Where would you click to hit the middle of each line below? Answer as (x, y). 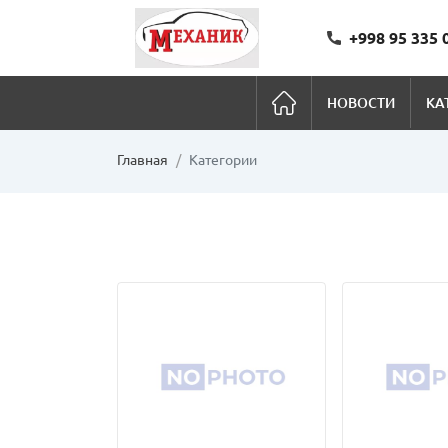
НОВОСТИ (360, 102)
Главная (142, 160)
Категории (223, 160)
